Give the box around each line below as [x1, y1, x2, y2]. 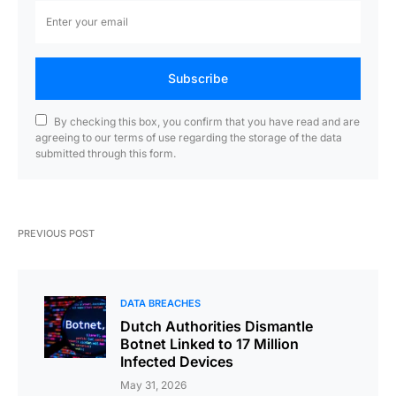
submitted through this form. [35, 146, 176, 160]
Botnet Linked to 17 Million [120, 334, 299, 353]
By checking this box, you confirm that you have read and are [54, 114, 360, 128]
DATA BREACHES [120, 296, 201, 309]
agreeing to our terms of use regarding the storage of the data [35, 130, 342, 144]
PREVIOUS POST [18, 226, 95, 240]
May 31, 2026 [120, 377, 187, 392]
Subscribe [168, 70, 228, 86]
